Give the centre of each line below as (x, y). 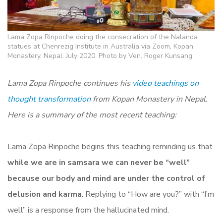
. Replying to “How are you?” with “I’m (148, 194)
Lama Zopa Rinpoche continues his (70, 83)
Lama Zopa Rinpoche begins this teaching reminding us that (110, 146)
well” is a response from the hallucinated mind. (88, 210)
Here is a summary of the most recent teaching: (92, 115)
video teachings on (166, 83)
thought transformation (49, 99)
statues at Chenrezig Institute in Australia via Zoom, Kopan (100, 46)
